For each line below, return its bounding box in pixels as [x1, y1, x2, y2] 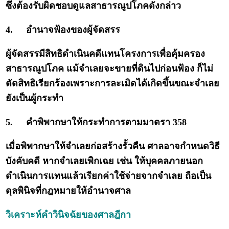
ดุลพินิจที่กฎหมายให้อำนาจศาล [6, 186, 131, 196]
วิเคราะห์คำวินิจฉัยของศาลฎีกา [6, 210, 131, 220]
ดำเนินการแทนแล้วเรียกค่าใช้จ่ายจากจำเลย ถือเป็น [6, 171, 212, 181]
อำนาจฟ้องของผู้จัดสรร [26, 25, 121, 35]
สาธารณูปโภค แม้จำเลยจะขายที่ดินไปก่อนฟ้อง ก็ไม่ [6, 63, 214, 74]
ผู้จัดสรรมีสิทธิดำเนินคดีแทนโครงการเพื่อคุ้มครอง [6, 49, 205, 59]
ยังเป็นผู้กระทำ [6, 93, 64, 104]
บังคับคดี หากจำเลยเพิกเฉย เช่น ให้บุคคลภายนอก [6, 156, 203, 167]
